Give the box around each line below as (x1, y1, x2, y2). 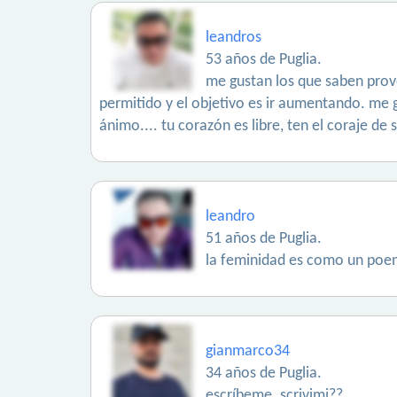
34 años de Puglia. (206, 365, 322, 382)
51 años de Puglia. (206, 230, 322, 247)
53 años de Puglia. (206, 51, 322, 68)
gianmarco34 (206, 343, 290, 360)
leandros (206, 29, 261, 46)
